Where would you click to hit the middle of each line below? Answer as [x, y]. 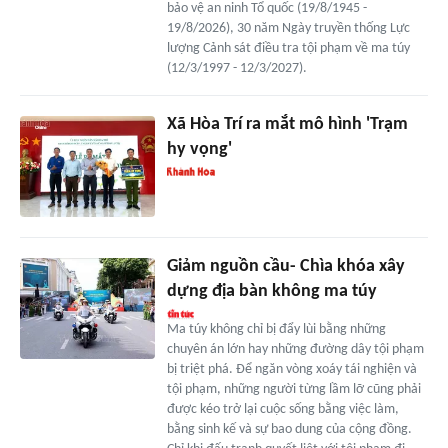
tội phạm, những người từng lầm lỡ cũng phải [293, 390]
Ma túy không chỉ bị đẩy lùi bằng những [276, 330]
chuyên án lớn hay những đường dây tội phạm [295, 350]
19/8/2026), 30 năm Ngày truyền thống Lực [288, 29]
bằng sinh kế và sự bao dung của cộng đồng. [289, 430]
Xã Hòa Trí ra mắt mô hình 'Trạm [287, 125]
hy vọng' [199, 150]
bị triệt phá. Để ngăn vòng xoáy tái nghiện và [291, 370]
